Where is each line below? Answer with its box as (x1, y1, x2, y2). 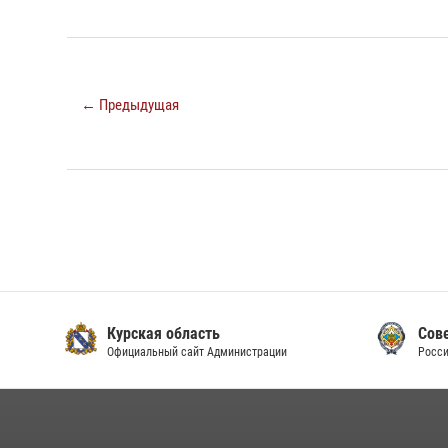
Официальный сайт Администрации (103, 345, 284, 359)
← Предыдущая (81, 96, 179, 114)
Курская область (103, 324, 217, 343)
